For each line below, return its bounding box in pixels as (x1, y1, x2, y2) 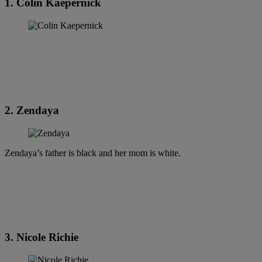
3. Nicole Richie (5, 231, 78, 244)
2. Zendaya (5, 104, 59, 116)
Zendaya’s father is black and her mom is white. (5, 147, 181, 158)
